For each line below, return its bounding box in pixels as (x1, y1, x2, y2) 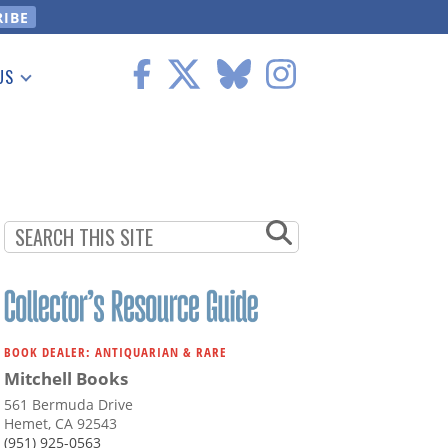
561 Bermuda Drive (4, 395, 133, 415)
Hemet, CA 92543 (4, 414, 117, 434)
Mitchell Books (4, 367, 128, 391)
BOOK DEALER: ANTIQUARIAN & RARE (4, 343, 227, 362)
